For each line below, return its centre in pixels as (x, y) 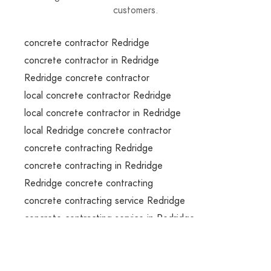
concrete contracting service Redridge (105, 201)
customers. (135, 10)
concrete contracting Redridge (89, 148)
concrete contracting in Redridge (93, 166)
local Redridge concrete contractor (98, 131)
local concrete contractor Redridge (98, 96)
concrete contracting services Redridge (107, 253)
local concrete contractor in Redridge (103, 113)
